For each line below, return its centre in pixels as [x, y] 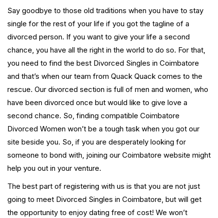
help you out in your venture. [54, 168]
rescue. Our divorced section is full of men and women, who [108, 90]
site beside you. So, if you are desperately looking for [97, 142]
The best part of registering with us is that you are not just [104, 186]
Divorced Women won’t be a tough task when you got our [103, 129]
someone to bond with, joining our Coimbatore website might [109, 155]
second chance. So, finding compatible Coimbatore [93, 116]
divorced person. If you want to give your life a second [99, 37]
